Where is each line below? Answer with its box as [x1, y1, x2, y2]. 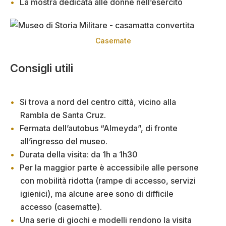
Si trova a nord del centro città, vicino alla [20, 97, 176, 107]
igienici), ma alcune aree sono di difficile [20, 189, 174, 199]
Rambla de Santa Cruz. [20, 110, 106, 121]
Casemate [95, 36, 131, 45]
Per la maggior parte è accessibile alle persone [20, 162, 199, 173]
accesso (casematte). [20, 202, 102, 212]
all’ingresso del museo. [20, 136, 107, 147]
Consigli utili [10, 62, 73, 75]
